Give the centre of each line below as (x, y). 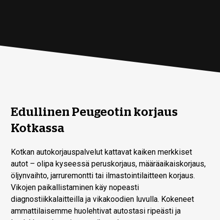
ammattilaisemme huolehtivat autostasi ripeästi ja (96, 211)
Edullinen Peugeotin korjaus (95, 112)
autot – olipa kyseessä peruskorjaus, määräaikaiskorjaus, (109, 164)
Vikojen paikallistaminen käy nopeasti (75, 187)
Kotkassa (38, 128)
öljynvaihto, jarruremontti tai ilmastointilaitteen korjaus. (103, 175)
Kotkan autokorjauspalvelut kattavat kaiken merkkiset (102, 152)
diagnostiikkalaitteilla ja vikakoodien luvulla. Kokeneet (103, 199)
